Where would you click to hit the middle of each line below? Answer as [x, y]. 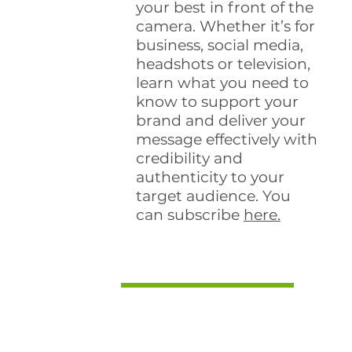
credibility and [189, 158]
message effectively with [227, 139]
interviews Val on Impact [224, 340]
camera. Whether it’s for [225, 26]
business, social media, [220, 45]
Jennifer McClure [199, 322]
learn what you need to [222, 83]
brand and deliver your [221, 121]
